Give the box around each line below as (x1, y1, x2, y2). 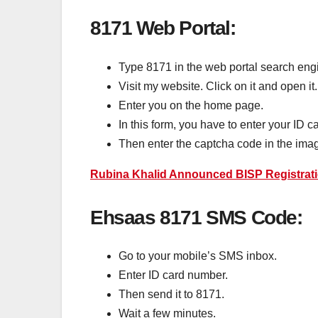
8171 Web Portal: (90, 17, 236, 40)
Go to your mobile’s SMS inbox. (119, 249, 277, 262)
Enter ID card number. (119, 268, 231, 281)
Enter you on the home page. (119, 99, 263, 111)
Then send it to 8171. (119, 287, 224, 300)
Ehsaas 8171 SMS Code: (90, 206, 302, 229)
